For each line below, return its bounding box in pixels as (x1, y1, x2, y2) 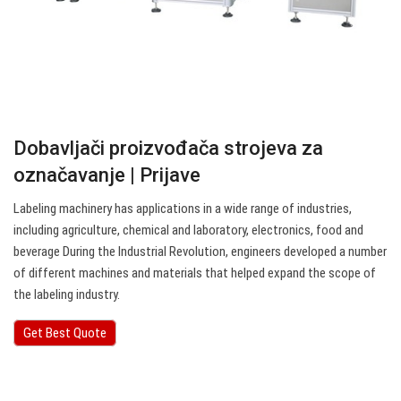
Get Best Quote (23, 325, 107, 342)
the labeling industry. (13, 286, 120, 303)
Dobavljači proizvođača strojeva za (13, 137, 323, 160)
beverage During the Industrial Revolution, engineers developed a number (13, 243, 387, 260)
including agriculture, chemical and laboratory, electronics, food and (13, 222, 363, 239)
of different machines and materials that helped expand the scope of (13, 265, 376, 282)
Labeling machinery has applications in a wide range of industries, (13, 200, 352, 218)
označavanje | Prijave (13, 164, 200, 187)
